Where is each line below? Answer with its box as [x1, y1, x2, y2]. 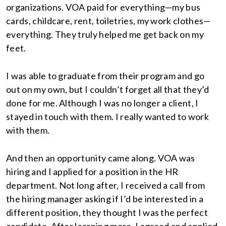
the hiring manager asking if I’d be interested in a [6, 193, 204, 204]
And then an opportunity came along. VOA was [6, 152, 195, 163]
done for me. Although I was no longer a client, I [6, 97, 199, 108]
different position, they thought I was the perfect [6, 207, 208, 218]
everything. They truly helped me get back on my [6, 29, 204, 40]
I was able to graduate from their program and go [6, 70, 205, 81]
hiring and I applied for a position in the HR [6, 166, 179, 177]
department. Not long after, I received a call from [6, 180, 205, 191]
